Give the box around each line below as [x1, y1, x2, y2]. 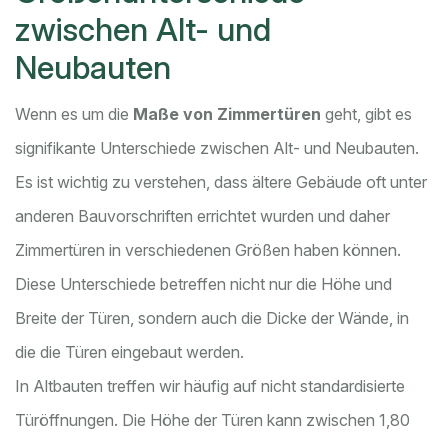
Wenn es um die [15, 104, 133, 125]
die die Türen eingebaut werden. [15, 342, 244, 363]
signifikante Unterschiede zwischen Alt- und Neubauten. [15, 138, 419, 159]
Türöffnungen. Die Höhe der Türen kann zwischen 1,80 [15, 410, 410, 431]
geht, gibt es [321, 104, 412, 125]
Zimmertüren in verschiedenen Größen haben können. [15, 240, 401, 261]
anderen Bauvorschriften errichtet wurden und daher [15, 206, 390, 227]
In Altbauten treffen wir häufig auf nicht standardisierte [15, 376, 405, 397]
